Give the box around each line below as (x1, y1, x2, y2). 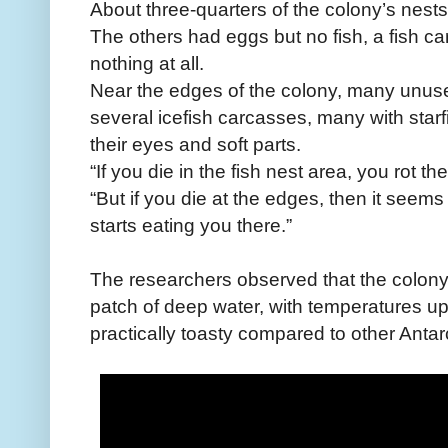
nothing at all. (90, 52, 204, 75)
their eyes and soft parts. (90, 133, 301, 156)
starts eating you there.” (90, 214, 292, 237)
